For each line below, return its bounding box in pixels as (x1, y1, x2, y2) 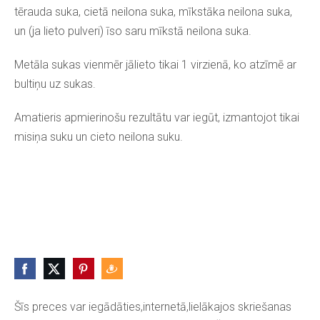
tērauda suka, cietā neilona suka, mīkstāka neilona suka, (14, 5, 292, 19)
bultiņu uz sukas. (14, 77, 99, 91)
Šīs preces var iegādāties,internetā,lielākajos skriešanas (14, 300, 291, 314)
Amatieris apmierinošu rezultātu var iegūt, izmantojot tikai (14, 111, 299, 125)
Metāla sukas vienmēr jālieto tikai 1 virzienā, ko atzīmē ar (14, 58, 296, 72)
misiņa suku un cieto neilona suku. (14, 130, 183, 144)
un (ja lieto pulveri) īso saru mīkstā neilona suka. (14, 24, 254, 39)
